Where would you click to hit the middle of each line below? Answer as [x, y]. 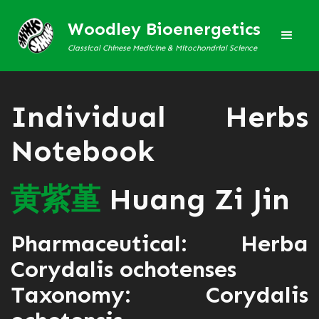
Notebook [83, 151]
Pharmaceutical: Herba [159, 244]
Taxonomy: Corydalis [159, 295]
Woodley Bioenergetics [164, 28]
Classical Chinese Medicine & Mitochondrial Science [162, 47]
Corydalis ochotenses [124, 269]
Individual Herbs [159, 117]
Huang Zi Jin [195, 199]
